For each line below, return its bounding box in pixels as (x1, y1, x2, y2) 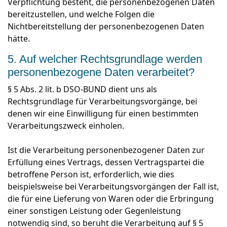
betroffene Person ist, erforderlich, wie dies (8, 169, 174, 180)
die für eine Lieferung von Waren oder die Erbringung (8, 193, 214, 204)
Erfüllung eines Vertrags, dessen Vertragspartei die (8, 157, 204, 168)
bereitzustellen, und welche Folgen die (8, 9, 155, 20)
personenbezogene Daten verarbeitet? (8, 66, 195, 79)
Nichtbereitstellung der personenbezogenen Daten (8, 21, 204, 32)
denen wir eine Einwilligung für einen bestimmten (8, 108, 199, 119)
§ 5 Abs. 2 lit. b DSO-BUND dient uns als (8, 84, 157, 95)
